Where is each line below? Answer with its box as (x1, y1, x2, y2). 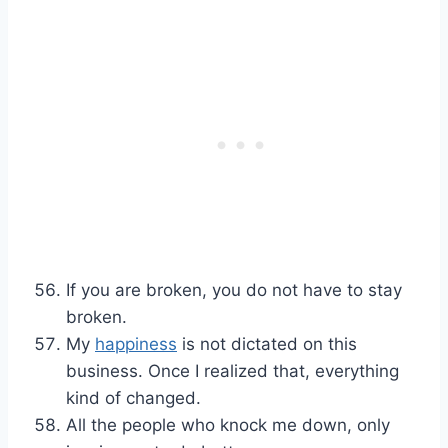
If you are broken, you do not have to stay (66, 280, 402, 301)
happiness (95, 334, 177, 355)
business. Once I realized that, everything (66, 361, 399, 382)
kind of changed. (66, 388, 201, 409)
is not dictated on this (177, 334, 357, 355)
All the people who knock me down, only (66, 415, 390, 436)
